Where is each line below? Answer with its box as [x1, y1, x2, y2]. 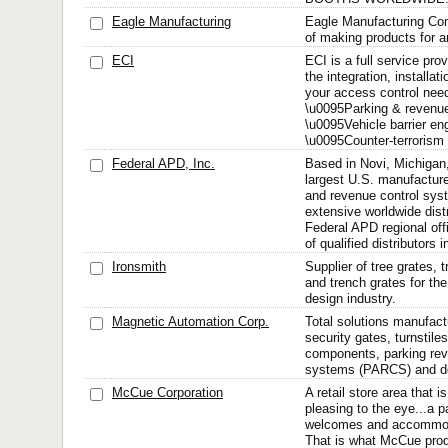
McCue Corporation [112, 385, 223, 400]
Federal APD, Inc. [112, 156, 215, 171]
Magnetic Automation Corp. [112, 314, 269, 329]
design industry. [305, 291, 396, 306]
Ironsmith [112, 259, 166, 274]
